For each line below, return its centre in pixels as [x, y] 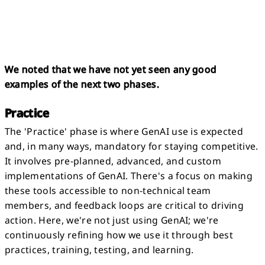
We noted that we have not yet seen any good [111, 70]
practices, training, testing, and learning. [99, 249]
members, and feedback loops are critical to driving [124, 205]
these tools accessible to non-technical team [108, 190]
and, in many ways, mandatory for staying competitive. [131, 146]
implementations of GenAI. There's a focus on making [128, 175]
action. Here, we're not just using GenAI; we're [112, 220]
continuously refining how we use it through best [119, 235]
